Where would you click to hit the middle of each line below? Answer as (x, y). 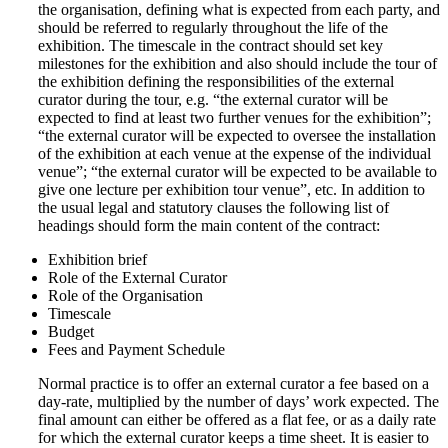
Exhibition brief (97, 259)
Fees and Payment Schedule (136, 349)
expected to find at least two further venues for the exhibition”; (234, 117)
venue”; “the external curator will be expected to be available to (237, 171)
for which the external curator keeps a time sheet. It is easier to (233, 437)
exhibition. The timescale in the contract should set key (210, 45)
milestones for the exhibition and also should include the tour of (237, 63)
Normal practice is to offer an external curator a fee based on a (233, 383)
